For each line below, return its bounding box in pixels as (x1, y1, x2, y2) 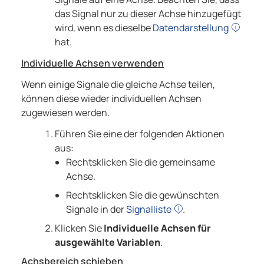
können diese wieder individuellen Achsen (21, 92, 202, 105)
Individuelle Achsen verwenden (21, 57, 164, 70)
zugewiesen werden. (21, 106, 110, 120)
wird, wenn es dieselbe (54, 21, 153, 35)
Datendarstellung (152, 21, 229, 35)
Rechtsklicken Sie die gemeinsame (65, 156, 215, 169)
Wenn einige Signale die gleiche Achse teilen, (21, 78, 215, 91)
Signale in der (65, 203, 126, 216)
